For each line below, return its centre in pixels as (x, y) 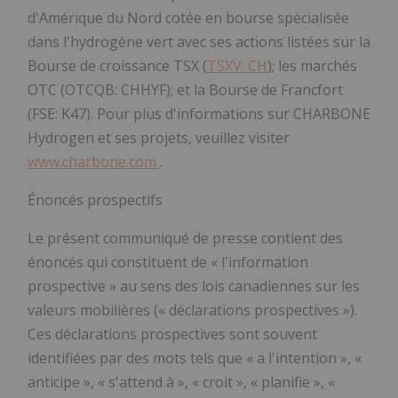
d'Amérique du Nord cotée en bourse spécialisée (188, 17)
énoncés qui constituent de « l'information (168, 262)
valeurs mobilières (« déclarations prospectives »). (192, 310)
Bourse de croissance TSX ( (117, 65)
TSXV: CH (237, 65)
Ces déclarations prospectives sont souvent (172, 334)
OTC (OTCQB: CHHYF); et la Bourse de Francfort (185, 89)
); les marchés (312, 65)
